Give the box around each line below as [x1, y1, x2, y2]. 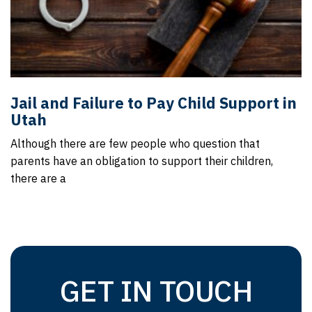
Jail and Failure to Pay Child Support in [10, 93, 297, 113]
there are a [10, 171, 66, 185]
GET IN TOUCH [59, 272, 253, 310]
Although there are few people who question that [10, 136, 260, 150]
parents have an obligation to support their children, [10, 154, 273, 168]
